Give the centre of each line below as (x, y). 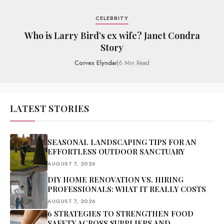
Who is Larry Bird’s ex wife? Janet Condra (112, 35)
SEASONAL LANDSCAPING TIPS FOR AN (122, 142)
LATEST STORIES (50, 108)
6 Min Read (134, 63)
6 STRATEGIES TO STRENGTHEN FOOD (120, 213)
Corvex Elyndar (96, 63)
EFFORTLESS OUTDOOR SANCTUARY (116, 151)
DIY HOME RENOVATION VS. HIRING (115, 179)
